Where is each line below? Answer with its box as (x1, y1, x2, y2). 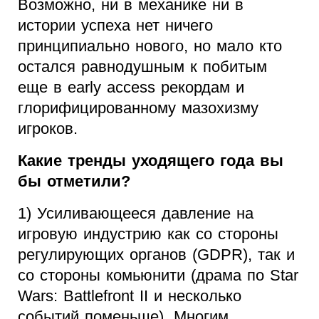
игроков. (18, 120, 78, 138)
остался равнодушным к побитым (18, 58, 267, 76)
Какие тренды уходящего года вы (18, 152, 283, 170)
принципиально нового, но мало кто (18, 37, 282, 56)
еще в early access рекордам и (18, 78, 244, 97)
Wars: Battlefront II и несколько (18, 287, 241, 305)
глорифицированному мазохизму (18, 99, 258, 117)
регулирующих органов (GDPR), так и (18, 246, 295, 264)
